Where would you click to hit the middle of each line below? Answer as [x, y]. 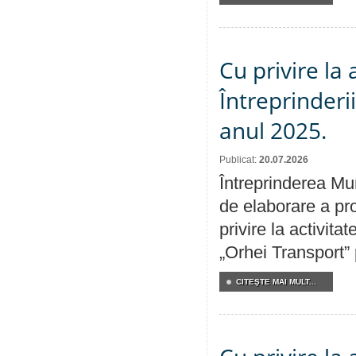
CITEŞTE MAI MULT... [276, 282]
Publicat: [239, 160]
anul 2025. [273, 130]
